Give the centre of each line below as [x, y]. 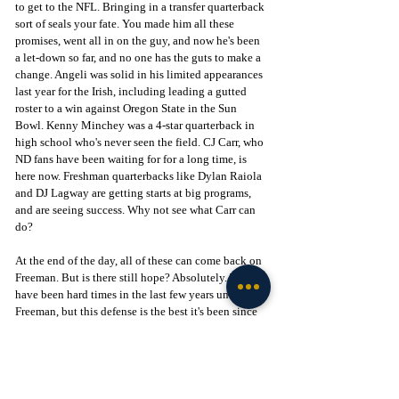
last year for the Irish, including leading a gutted [132, 91]
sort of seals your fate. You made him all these [126, 23]
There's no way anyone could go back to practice [134, 345]
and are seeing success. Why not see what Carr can [137, 209]
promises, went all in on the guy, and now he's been [139, 40]
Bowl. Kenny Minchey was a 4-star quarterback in [136, 125]
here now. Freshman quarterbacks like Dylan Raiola [140, 175]
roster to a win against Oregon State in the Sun [127, 108]
